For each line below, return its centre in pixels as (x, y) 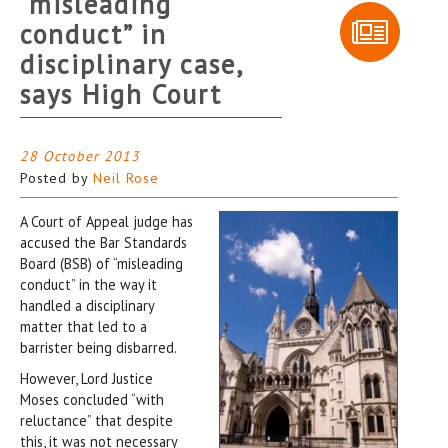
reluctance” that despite (96, 420)
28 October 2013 (80, 155)
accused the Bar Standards (103, 242)
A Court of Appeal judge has (106, 221)
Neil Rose (126, 177)
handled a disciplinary (87, 305)
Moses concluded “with (92, 399)
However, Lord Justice (86, 378)
